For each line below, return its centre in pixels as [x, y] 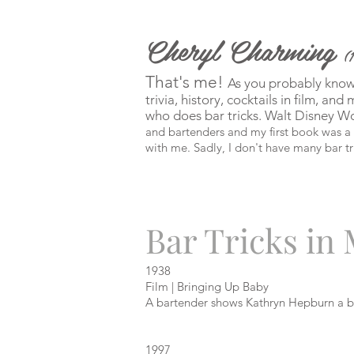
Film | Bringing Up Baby [207, 286]
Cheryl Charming [245, 49]
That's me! [186, 82]
